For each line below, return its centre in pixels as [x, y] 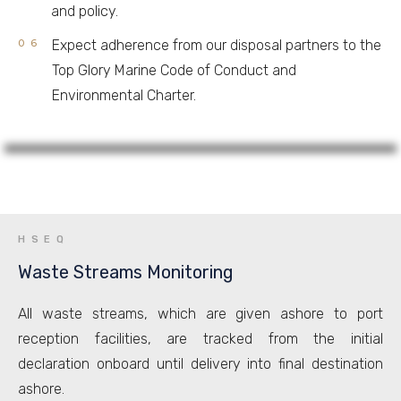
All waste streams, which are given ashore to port [200, 314]
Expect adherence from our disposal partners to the [217, 45]
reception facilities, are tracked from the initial [200, 339]
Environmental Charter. [124, 95]
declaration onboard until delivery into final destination [200, 364]
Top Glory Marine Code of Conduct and [175, 70]
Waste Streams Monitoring [126, 272]
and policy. [85, 11]
